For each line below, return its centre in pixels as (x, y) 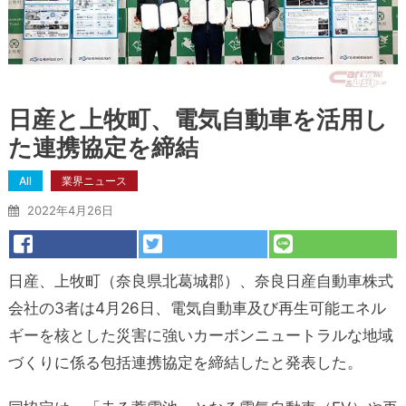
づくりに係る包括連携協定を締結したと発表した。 (185, 362)
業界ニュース (94, 180)
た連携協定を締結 (103, 147)
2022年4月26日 (70, 210)
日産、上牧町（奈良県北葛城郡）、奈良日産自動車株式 (200, 280)
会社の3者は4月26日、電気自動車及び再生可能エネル (197, 308)
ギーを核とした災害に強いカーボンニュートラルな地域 (200, 335)
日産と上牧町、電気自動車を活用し (198, 119)
